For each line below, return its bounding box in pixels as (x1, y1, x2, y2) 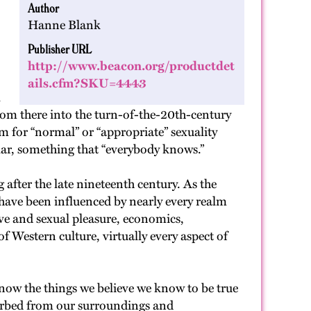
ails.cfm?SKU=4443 (28, 76, 146, 91)
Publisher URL (28, 41, 92, 56)
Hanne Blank (28, 17, 101, 33)
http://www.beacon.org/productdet (28, 58, 235, 74)
